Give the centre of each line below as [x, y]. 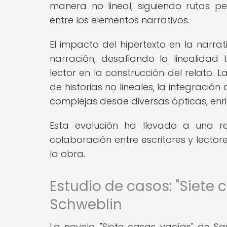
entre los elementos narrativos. [120, 20]
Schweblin [86, 204]
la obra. [67, 154]
